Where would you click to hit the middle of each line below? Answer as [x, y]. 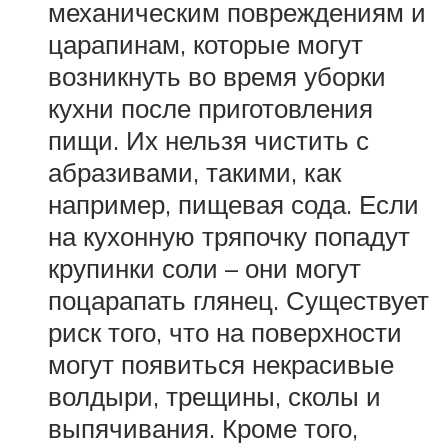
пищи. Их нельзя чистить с [208, 140]
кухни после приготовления [210, 108]
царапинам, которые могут [205, 44]
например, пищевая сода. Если [233, 204]
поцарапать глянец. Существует [238, 300]
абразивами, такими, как [194, 172]
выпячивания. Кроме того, [203, 428]
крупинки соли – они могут [204, 268]
